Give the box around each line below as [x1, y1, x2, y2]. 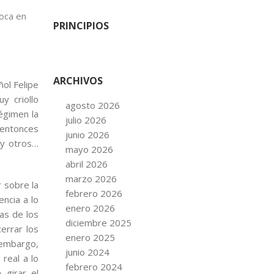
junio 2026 [65, 128, 109, 141]
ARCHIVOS [53, 74, 103, 87]
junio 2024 [65, 246, 109, 258]
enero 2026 [65, 202, 115, 214]
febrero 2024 [65, 261, 122, 273]
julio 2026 [65, 114, 106, 126]
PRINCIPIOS [53, 19, 109, 32]
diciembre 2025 [65, 217, 131, 229]
